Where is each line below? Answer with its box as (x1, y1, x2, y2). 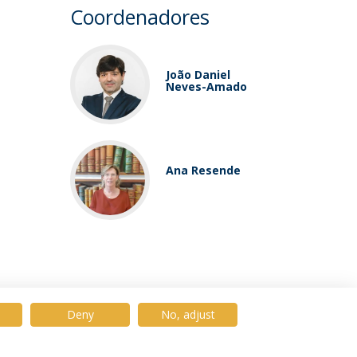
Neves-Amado (166, 79, 248, 94)
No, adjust (160, 307, 215, 322)
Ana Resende (166, 163, 241, 178)
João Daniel (166, 67, 231, 82)
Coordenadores (70, 3, 210, 30)
